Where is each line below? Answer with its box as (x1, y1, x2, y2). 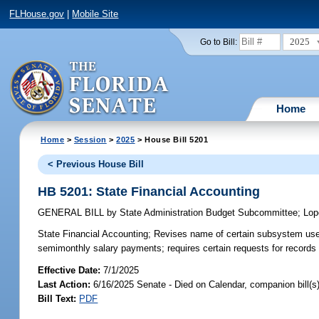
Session (73, 135, 107, 144)
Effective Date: (38, 264, 104, 276)
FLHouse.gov (9, 9, 65, 20)
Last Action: (38, 278, 91, 290)
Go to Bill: (199, 37, 237, 46)
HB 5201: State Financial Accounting (38, 184, 261, 199)
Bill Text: (38, 293, 77, 304)
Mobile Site (72, 9, 119, 20)
